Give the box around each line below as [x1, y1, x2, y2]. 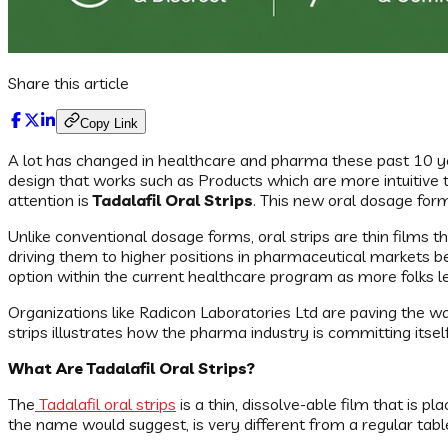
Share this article [8, 73, 129, 94]
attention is [8, 190, 93, 211]
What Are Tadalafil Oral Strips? [8, 358, 255, 379]
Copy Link [80, 116, 138, 132]
